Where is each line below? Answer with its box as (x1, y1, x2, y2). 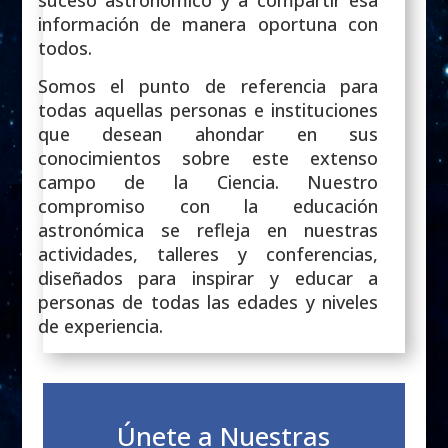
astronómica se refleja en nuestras (37, 218, 379, 243)
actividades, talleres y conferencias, (37, 242, 379, 267)
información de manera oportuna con (37, 12, 379, 37)
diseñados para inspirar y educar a (37, 266, 379, 291)
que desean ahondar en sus (37, 122, 379, 147)
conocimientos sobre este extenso (37, 146, 379, 171)
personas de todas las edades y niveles (37, 290, 379, 315)
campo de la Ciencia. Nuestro (37, 170, 379, 195)
